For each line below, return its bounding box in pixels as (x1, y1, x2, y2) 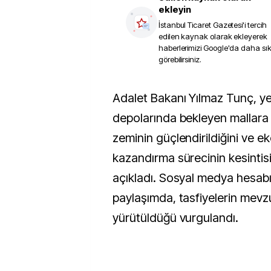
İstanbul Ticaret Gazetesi (158, 20, 243, 30)
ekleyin (158, 4, 191, 15)
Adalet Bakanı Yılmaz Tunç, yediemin (113, 91, 120, 105)
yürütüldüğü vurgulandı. (113, 211, 239, 225)
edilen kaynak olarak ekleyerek (158, 31, 267, 41)
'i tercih (243, 20, 267, 30)
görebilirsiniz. (158, 54, 201, 64)
